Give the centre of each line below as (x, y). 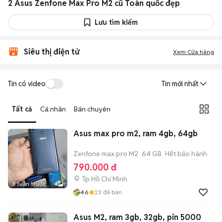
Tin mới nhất (180, 84)
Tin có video (27, 83)
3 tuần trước (29, 184)
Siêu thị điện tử (52, 52)
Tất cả (22, 109)
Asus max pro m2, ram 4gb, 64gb (136, 134)
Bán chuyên (92, 109)
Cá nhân (53, 109)
